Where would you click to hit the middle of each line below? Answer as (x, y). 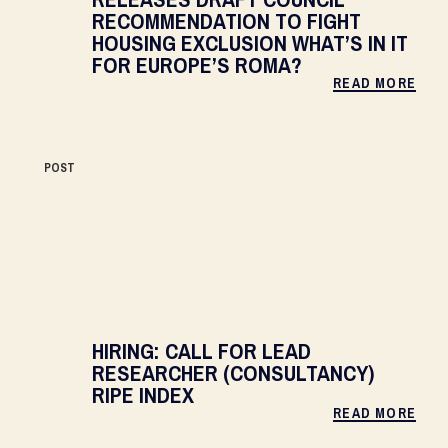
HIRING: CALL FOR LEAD (201, 351)
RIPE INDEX (143, 395)
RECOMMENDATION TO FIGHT (226, 21)
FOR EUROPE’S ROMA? (197, 65)
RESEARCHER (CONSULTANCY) (233, 373)
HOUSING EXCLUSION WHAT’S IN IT (250, 43)
